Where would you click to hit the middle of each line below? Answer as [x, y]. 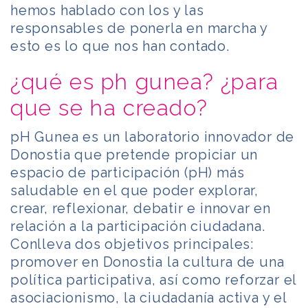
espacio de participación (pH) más [128, 172]
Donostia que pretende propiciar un [134, 154]
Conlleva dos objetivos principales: [132, 244]
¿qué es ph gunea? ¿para [145, 81]
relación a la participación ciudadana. [138, 226]
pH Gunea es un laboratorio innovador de [153, 136]
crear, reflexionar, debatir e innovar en [141, 208]
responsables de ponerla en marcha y [139, 28]
